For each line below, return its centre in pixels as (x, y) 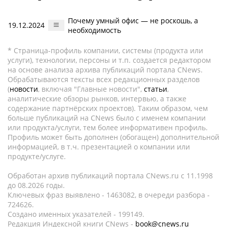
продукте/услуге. (37, 156)
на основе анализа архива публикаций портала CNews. (105, 70)
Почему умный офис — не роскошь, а (133, 21)
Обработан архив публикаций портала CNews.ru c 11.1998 (110, 176)
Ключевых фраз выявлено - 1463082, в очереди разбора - (109, 195)
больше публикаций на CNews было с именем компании (107, 118)
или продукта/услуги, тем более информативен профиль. (108, 127)
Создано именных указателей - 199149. (76, 214)
